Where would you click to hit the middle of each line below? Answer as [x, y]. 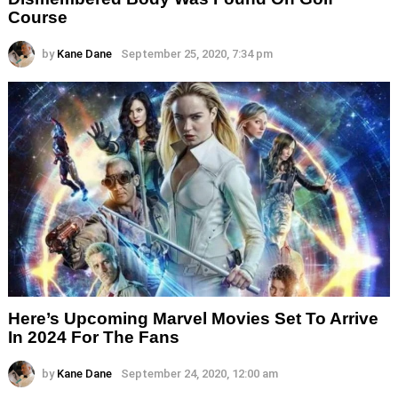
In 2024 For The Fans [94, 338]
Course [38, 17]
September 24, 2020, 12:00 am [199, 374]
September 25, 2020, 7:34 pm [197, 54]
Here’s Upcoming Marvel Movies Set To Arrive [193, 319]
